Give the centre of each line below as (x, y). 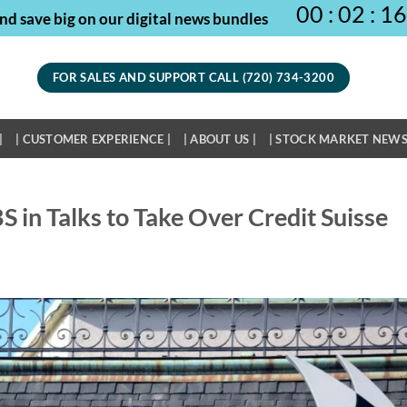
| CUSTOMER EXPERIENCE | (93, 139)
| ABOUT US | (219, 139)
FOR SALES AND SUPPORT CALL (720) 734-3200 (194, 77)
